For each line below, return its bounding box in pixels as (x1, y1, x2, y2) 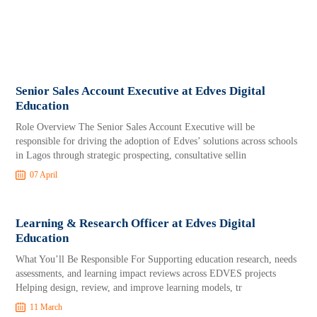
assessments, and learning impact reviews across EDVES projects (16, 268, 277, 279)
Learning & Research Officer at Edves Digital (16, 217, 256, 230)
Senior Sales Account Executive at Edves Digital (16, 84, 266, 98)
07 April (30, 170, 58, 180)
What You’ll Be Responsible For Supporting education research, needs (16, 254, 297, 265)
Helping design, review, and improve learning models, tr (16, 282, 243, 293)
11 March (30, 302, 63, 312)
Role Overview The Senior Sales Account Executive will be (16, 122, 255, 132)
